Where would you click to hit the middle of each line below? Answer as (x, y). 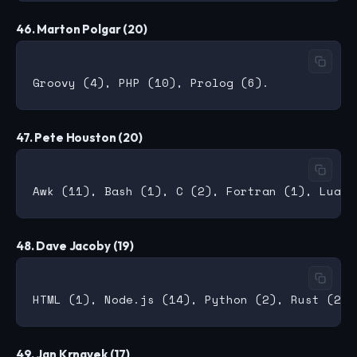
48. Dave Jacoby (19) (75, 246)
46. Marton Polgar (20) (82, 29)
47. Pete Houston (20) (79, 138)
